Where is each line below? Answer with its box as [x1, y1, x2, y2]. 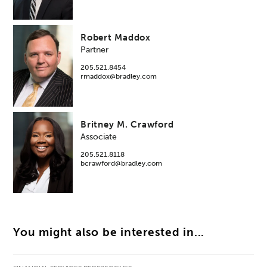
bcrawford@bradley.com [80, 159, 163, 167]
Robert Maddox [80, 32, 151, 44]
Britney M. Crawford [80, 119, 174, 130]
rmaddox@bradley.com [80, 72, 157, 81]
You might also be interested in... [13, 225, 205, 239]
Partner [80, 45, 109, 55]
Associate [80, 131, 117, 142]
